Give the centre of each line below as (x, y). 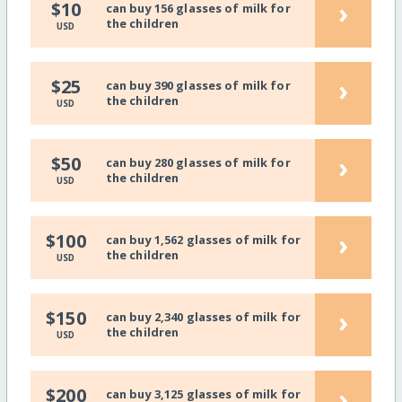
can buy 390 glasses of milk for (198, 85)
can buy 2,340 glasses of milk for (203, 316)
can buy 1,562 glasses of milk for (203, 239)
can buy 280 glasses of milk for (198, 162)
